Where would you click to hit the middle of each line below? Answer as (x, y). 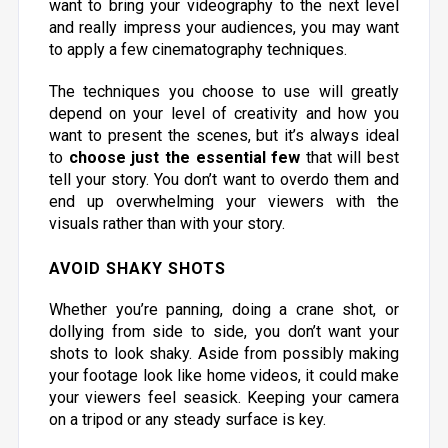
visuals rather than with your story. (166, 223)
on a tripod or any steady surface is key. (187, 419)
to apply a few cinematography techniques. (197, 49)
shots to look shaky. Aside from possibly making (224, 353)
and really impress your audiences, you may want (224, 27)
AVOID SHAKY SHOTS (137, 268)
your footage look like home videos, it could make (224, 375)
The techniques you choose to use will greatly (224, 91)
